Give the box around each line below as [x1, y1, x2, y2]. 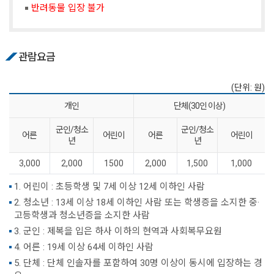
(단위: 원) [231, 82, 265, 92]
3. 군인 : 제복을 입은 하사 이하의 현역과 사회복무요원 [14, 225, 222, 237]
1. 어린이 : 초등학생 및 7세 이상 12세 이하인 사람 [14, 180, 205, 192]
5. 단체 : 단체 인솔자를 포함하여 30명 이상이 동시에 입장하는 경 [14, 257, 262, 268]
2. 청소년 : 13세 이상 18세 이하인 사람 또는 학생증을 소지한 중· [14, 196, 259, 208]
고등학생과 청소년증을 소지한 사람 [14, 209, 150, 221]
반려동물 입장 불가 [31, 2, 105, 13]
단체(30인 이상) [174, 100, 225, 111]
